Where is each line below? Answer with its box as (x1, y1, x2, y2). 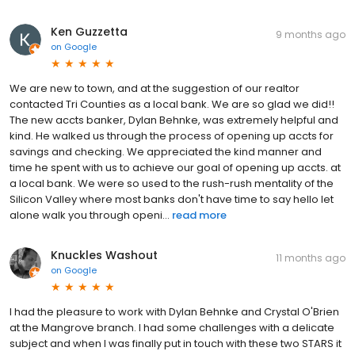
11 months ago (276, 250, 345, 265)
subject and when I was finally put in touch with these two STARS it (10, 335, 342, 351)
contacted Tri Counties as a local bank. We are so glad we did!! (10, 96, 334, 112)
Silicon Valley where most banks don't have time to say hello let (10, 191, 334, 207)
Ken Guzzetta (51, 23, 128, 40)
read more (172, 207, 227, 223)
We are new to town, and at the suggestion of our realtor (10, 80, 300, 96)
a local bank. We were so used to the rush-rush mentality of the (10, 175, 334, 191)
